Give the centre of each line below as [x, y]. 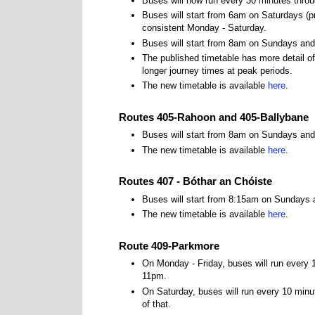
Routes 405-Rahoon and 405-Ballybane [214, 117]
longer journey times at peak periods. [217, 70]
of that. [158, 304]
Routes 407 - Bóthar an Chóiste [195, 181]
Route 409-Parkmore [169, 245]
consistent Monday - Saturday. [204, 28]
